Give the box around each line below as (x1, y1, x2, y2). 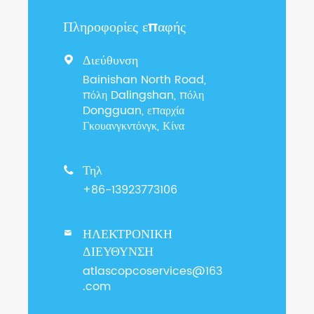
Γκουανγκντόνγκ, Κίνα (83, 117, 184, 136)
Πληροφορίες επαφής (63, 16, 186, 40)
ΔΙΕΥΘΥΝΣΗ (83, 242, 153, 263)
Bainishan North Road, (83, 71, 206, 90)
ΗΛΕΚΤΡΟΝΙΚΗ (83, 224, 172, 245)
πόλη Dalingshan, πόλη (83, 86, 204, 105)
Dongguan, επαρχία (83, 102, 184, 121)
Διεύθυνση (83, 50, 138, 71)
